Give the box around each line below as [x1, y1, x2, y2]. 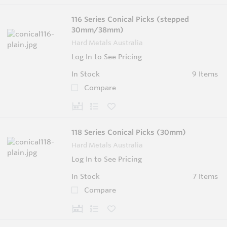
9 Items [192, 69, 218, 79]
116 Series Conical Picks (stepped [71, 14, 189, 24]
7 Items [192, 171, 218, 181]
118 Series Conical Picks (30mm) [71, 127, 186, 137]
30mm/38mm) [71, 25, 124, 34]
